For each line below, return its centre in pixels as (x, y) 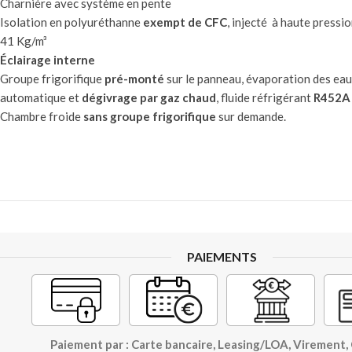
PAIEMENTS (222, 257)
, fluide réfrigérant (265, 97)
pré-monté (134, 79)
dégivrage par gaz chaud (149, 97)
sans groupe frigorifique (150, 116)
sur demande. (251, 116)
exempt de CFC (185, 22)
